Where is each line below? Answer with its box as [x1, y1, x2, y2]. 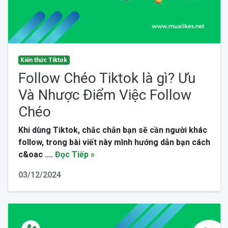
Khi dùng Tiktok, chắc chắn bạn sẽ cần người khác [18, 125, 207, 135]
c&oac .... [18, 149, 55, 159]
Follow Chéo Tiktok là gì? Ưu [18, 69, 195, 87]
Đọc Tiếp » [54, 149, 95, 159]
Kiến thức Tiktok [20, 56, 68, 64]
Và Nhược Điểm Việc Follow [18, 86, 191, 103]
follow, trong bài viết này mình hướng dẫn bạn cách [18, 137, 210, 147]
